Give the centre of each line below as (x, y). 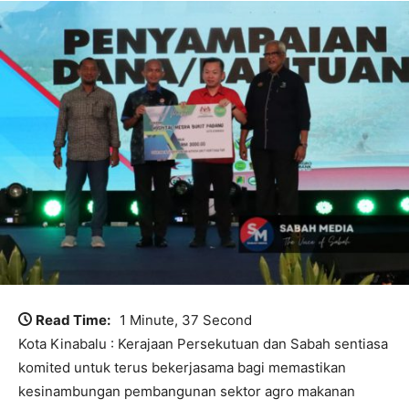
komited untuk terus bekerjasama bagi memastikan (182, 367)
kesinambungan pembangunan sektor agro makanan (187, 391)
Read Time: (73, 320)
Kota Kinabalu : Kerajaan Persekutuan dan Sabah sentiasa (203, 343)
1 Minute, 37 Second (186, 320)
